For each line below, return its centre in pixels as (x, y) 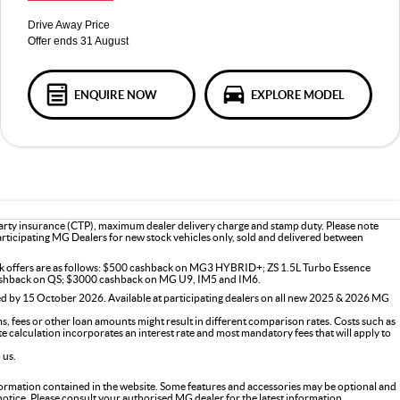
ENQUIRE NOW (115, 95)
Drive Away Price (68, 25)
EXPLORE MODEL (297, 95)
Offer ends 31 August (78, 41)
